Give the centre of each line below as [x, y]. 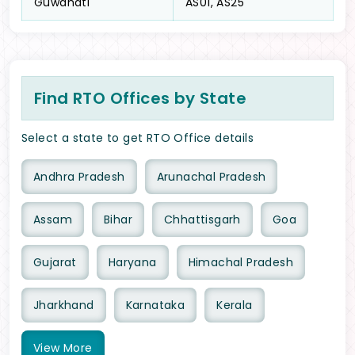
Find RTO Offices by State [140, 99]
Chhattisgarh [202, 220]
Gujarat [55, 263]
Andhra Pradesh [79, 177]
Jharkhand [64, 305]
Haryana [132, 263]
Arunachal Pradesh [211, 177]
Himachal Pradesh [241, 263]
